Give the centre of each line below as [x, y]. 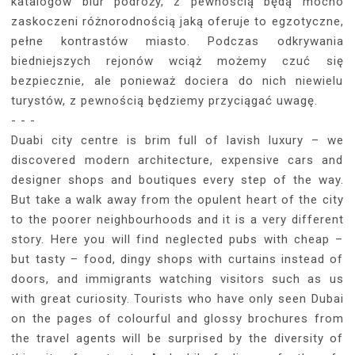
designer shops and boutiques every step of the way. [177, 180]
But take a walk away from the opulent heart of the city [177, 200]
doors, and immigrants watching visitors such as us [177, 279]
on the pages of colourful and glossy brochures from [177, 319]
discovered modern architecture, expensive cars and [177, 160]
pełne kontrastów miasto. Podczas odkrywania [177, 42]
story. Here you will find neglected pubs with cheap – [177, 240]
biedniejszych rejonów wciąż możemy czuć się [177, 61]
